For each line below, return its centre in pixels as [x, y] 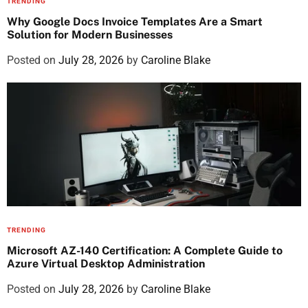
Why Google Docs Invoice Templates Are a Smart [135, 21]
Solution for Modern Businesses [90, 34]
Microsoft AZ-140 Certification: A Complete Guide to [145, 250]
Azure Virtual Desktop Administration [106, 263]
